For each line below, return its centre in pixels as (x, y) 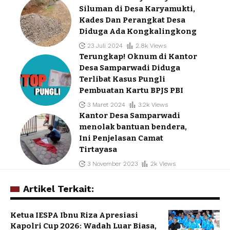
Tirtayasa (98, 149)
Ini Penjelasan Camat (121, 138)
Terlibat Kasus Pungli (122, 79)
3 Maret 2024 (107, 104)
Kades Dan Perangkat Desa (132, 20)
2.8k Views (151, 45)
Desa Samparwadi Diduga (130, 68)
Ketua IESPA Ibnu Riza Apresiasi (74, 215)
